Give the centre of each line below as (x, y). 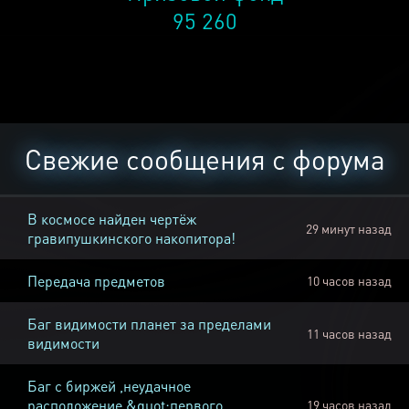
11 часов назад (349, 334)
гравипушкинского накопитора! (131, 238)
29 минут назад (349, 229)
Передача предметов (96, 281)
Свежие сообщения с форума (204, 159)
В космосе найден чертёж (112, 219)
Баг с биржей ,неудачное (109, 386)
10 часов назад (349, 281)
